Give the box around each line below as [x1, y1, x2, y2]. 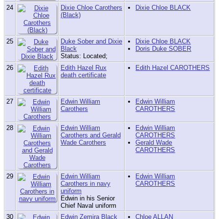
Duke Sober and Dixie [61, 38, 122, 45]
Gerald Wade [135, 139, 173, 147]
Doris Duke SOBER [135, 45, 192, 53]
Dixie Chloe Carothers [61, 4, 122, 12]
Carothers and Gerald [61, 131, 121, 139]
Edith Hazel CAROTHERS [135, 64, 210, 72]
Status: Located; [61, 52, 108, 60]
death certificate [61, 71, 106, 79]
